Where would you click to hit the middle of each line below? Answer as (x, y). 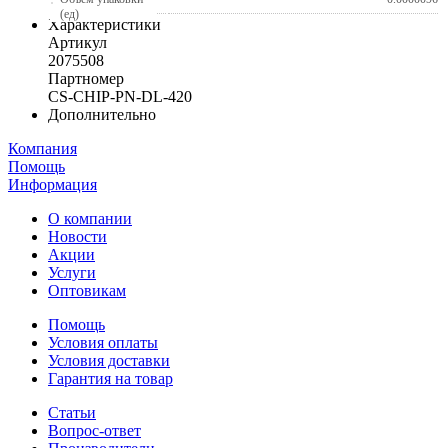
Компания (42, 148)
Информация (52, 184)
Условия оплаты (103, 342)
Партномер (86, 78)
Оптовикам (87, 290)
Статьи (72, 412)
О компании (90, 218)
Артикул (77, 42)
